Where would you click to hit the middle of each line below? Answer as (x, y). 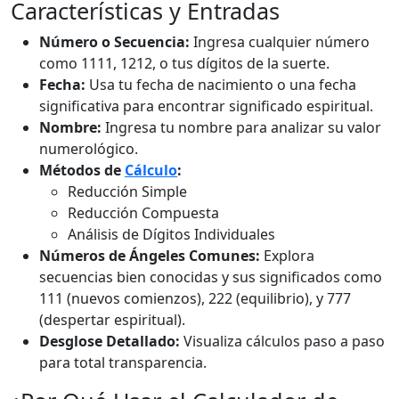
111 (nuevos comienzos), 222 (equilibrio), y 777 (195, 299)
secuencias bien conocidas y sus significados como (211, 277)
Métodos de (82, 171)
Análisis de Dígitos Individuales (171, 235)
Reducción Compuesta (143, 213)
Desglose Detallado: (110, 342)
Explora (287, 256)
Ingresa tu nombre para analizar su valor (241, 128)
